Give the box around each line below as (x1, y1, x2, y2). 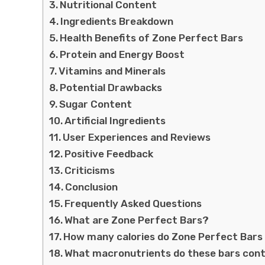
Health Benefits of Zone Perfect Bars (60, 31, 244, 44)
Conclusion (65, 180, 118, 193)
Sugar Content (59, 98, 132, 110)
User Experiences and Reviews (63, 131, 211, 143)
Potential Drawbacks (60, 81, 163, 93)
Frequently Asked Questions (64, 197, 202, 209)
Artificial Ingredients (64, 114, 166, 127)
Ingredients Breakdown (60, 15, 174, 27)
